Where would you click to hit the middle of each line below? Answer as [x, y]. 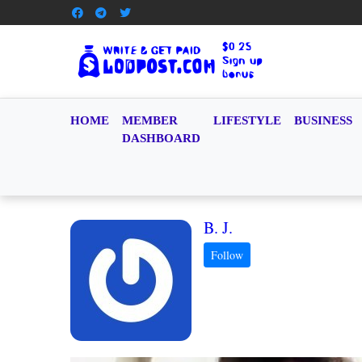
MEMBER [150, 120]
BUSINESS [323, 120]
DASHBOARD [161, 138]
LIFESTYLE [247, 120]
